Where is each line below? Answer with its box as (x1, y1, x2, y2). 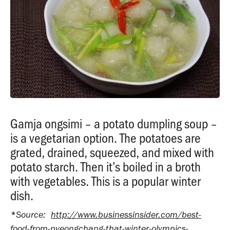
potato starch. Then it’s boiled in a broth (10, 157, 201, 175)
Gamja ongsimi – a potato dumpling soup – (10, 114, 217, 132)
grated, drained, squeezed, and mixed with (10, 143, 214, 161)
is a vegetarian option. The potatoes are (10, 128, 201, 146)
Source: (16, 208, 51, 220)
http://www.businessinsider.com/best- (51, 208, 201, 220)
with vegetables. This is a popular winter (10, 171, 201, 189)
